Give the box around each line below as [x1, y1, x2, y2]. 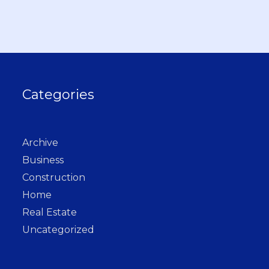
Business [22, 154, 64, 166]
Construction [22, 172, 86, 184]
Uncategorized [22, 224, 95, 236]
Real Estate [22, 207, 77, 219]
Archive [22, 137, 59, 149]
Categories [22, 86, 95, 103]
